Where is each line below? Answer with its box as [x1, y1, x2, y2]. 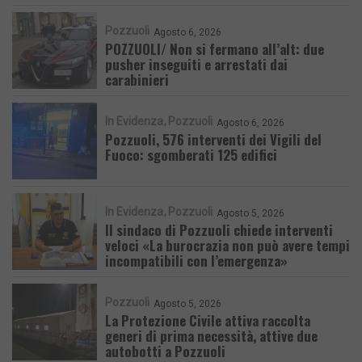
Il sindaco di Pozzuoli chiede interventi [105, 219, 333, 240]
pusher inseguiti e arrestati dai [105, 53, 288, 74]
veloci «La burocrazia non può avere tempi [105, 234, 350, 255]
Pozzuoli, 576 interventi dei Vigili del [105, 128, 322, 149]
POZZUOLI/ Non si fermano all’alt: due [105, 38, 324, 59]
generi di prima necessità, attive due [105, 325, 318, 346]
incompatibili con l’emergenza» [105, 250, 288, 271]
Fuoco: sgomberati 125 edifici [105, 144, 277, 165]
